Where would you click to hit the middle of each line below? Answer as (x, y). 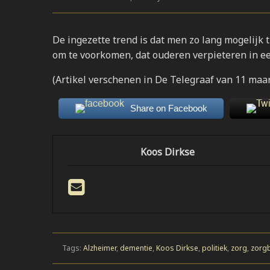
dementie (136, 248)
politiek (215, 248)
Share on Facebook (168, 108)
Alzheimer (100, 248)
